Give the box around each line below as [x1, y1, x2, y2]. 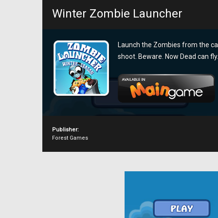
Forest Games [52, 135, 88, 141]
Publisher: [52, 127, 79, 133]
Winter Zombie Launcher [52, 7, 182, 20]
